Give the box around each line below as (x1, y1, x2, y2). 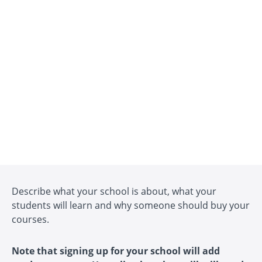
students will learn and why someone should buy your (12, 199, 250, 212)
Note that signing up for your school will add (12, 244, 220, 258)
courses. (12, 213, 49, 226)
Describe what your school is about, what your (12, 185, 216, 198)
